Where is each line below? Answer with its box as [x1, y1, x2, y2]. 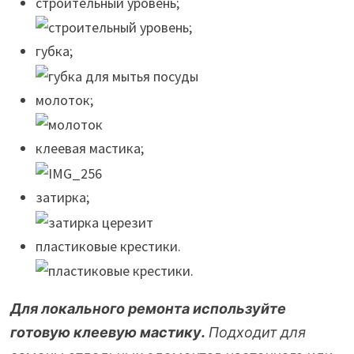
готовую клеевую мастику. [9, 323, 205, 342]
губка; [35, 42, 73, 61]
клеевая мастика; [35, 139, 144, 158]
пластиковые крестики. [35, 236, 181, 255]
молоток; [35, 90, 93, 109]
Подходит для [205, 323, 306, 342]
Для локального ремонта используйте [9, 299, 286, 318]
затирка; [35, 188, 89, 207]
